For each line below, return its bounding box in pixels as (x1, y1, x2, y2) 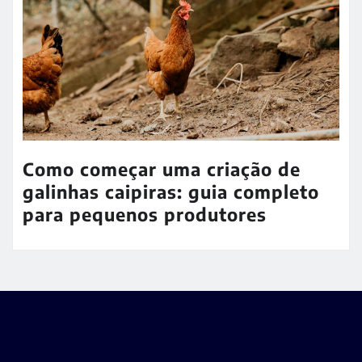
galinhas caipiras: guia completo (23, 180, 319, 204)
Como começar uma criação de (23, 158, 301, 181)
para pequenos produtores (23, 203, 267, 226)
